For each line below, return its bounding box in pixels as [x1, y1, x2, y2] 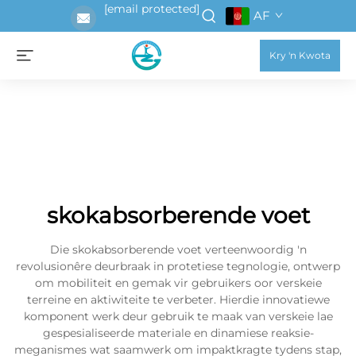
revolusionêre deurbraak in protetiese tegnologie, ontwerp [16, 259, 340, 273]
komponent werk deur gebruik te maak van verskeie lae [23, 309, 333, 323]
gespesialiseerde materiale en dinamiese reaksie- [42, 326, 314, 340]
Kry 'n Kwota [269, 49, 331, 61]
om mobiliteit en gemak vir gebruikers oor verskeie [34, 276, 322, 290]
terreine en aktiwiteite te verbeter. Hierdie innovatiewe [26, 292, 330, 307]
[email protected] [104, 2, 199, 16]
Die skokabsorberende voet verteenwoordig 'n [49, 242, 307, 257]
